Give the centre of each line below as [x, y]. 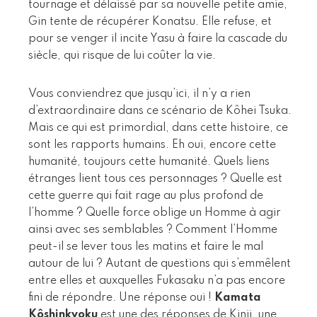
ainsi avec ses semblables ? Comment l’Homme [153, 230]
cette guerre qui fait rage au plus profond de [146, 196]
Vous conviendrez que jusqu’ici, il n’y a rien [139, 94]
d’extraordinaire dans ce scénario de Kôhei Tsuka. [160, 111]
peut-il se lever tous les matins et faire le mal [146, 247]
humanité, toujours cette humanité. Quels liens [149, 162]
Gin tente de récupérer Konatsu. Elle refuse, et [150, 22]
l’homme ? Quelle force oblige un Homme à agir [155, 213]
